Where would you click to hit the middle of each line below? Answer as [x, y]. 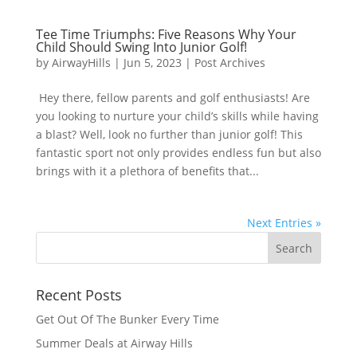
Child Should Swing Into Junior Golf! [141, 47]
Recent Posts [78, 295]
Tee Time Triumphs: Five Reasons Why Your [166, 34]
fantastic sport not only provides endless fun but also [178, 153]
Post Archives [229, 63]
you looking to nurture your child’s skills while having [177, 116]
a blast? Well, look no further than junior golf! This [169, 134]
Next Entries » [284, 223]
